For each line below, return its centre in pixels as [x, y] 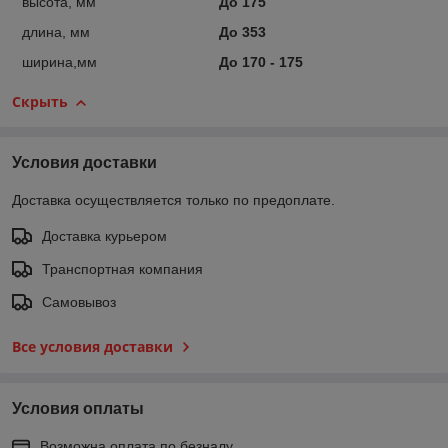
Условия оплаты [78, 409]
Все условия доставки [92, 347]
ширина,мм [59, 62]
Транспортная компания [122, 269]
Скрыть [40, 102]
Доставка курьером [104, 236]
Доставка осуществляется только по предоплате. [173, 200]
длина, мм [56, 32]
